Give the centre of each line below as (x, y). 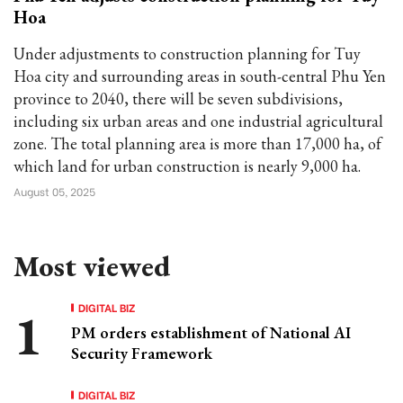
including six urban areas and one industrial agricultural (198, 121)
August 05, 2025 (54, 191)
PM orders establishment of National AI (211, 332)
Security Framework (142, 353)
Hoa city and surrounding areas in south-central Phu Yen (200, 76)
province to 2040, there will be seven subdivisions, (178, 99)
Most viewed (92, 266)
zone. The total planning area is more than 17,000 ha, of (197, 143)
